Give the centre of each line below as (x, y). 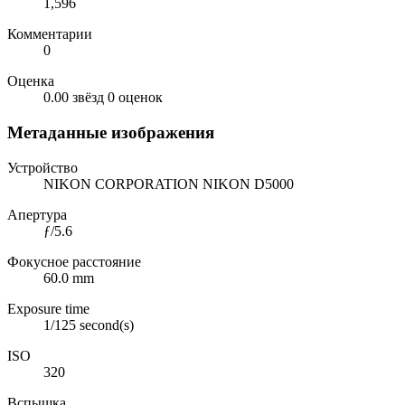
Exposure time (48, 308)
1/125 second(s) (89, 325)
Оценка (31, 81)
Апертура (37, 214)
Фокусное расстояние (74, 261)
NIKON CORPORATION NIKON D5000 (169, 184)
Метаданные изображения (111, 132)
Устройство (42, 167)
